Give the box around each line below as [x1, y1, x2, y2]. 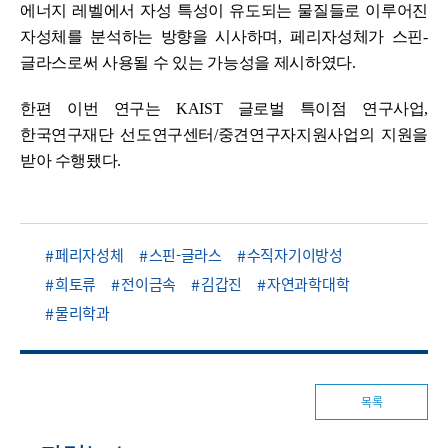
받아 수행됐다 [20, 152, 118, 169]
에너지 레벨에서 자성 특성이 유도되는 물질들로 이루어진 [20, 2, 428, 19]
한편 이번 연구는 [20, 100, 177, 117]
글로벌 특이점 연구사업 [237, 100, 425, 117]
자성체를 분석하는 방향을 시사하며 [20, 28, 279, 45]
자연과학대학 [267, 273, 350, 294]
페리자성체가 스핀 [289, 28, 423, 45]
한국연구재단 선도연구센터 [20, 126, 215, 143]
